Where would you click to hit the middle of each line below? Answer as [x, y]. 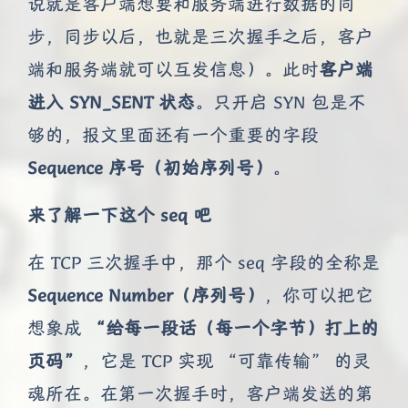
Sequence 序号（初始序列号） [150, 168]
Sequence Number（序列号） [146, 295]
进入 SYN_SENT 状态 [111, 102]
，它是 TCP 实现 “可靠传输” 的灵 [226, 361]
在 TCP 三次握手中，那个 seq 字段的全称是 [204, 262]
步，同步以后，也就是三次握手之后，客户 [200, 36]
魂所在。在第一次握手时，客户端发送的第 [200, 393]
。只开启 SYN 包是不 [280, 102]
